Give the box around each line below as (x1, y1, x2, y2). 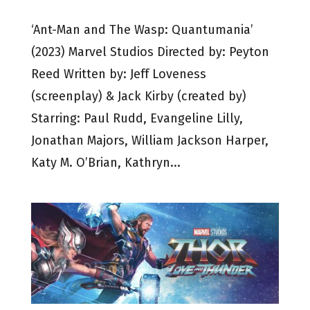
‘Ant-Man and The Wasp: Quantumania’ (30, 21, 253, 37)
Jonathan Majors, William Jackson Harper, (30, 132, 268, 148)
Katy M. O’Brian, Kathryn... (30, 154, 181, 170)
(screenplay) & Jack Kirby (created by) (30, 88, 246, 104)
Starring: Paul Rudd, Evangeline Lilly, (30, 110, 243, 126)
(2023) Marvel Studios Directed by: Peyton (30, 44, 269, 60)
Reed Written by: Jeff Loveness (30, 66, 206, 82)
